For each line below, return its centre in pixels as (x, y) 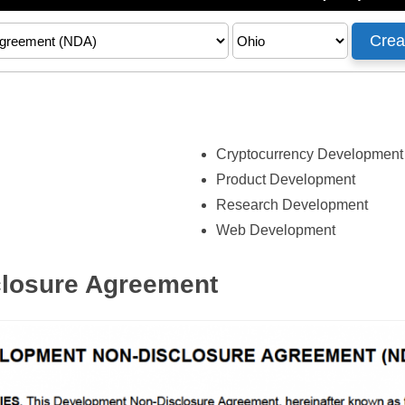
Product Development (286, 179)
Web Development (276, 230)
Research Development (292, 205)
